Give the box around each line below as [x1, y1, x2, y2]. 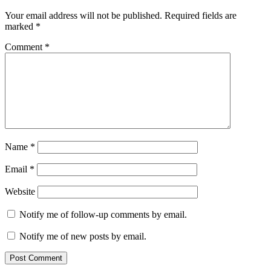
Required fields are [165, 10, 237, 21]
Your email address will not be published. [5, 10, 162, 21]
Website [5, 186, 35, 197]
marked [5, 21, 36, 31]
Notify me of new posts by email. [19, 230, 146, 241]
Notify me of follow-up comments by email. [19, 209, 187, 220]
